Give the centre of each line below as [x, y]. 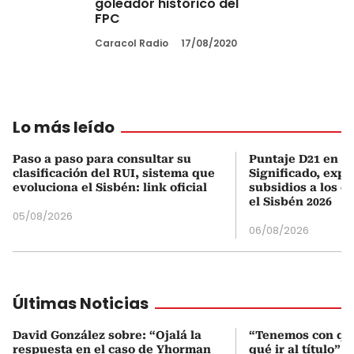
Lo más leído [64, 127]
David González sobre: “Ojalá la [107, 335]
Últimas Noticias [81, 303]
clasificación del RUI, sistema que [114, 173]
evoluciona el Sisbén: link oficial [110, 187]
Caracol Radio [132, 43]
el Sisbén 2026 [290, 201]
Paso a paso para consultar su [102, 158]
